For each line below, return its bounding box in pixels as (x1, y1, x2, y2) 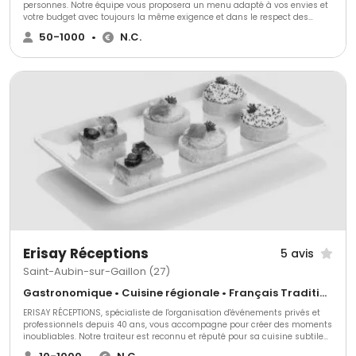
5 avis (281, 245, 314, 261)
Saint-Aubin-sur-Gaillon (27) (23, 264, 170, 280)
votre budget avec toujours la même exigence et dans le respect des (23, 11, 308, 24)
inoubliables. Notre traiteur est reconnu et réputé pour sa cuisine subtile (23, 331, 323, 343)
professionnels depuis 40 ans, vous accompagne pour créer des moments (23, 319, 332, 331)
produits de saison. (23, 23, 103, 36)
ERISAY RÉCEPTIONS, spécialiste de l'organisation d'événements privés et (23, 307, 320, 319)
